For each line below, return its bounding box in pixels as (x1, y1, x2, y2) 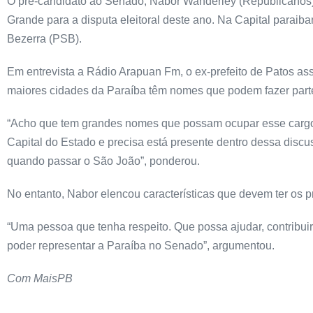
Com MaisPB (7, 272, 73, 284)
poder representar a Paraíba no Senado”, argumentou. (7, 240, 275, 252)
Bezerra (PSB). (7, 33, 82, 45)
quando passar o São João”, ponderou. (7, 155, 200, 167)
